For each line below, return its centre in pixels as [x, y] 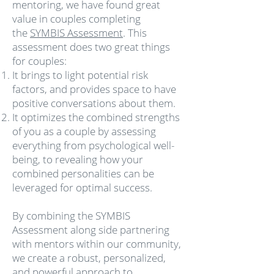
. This [135, 33]
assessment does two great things [91, 47]
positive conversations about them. [94, 103]
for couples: [39, 61]
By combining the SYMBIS [71, 216]
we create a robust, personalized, [89, 258]
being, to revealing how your [78, 159]
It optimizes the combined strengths [96, 117]
